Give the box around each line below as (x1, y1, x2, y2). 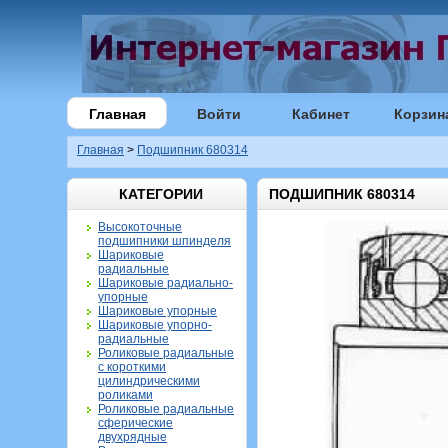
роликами (98, 388, 153, 402)
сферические (98, 416, 173, 430)
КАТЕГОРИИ (118, 186, 203, 202)
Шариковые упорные (98, 304, 217, 318)
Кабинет (292, 106, 350, 122)
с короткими (98, 360, 166, 374)
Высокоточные (98, 220, 182, 234)
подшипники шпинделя (98, 234, 231, 248)
